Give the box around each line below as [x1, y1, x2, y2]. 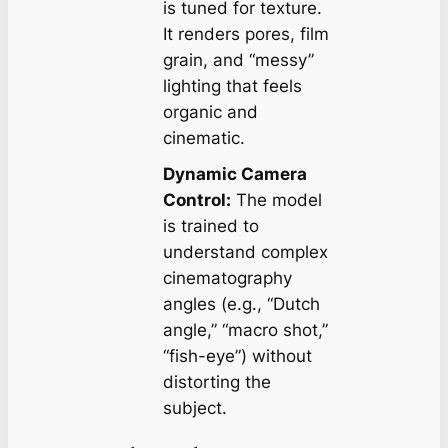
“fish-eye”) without [162, 346, 312, 367]
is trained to [162, 216, 259, 237]
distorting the [162, 372, 271, 393]
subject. [162, 398, 227, 419]
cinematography [162, 268, 292, 289]
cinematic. [162, 128, 245, 149]
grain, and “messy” [162, 50, 314, 71]
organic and [162, 102, 258, 123]
